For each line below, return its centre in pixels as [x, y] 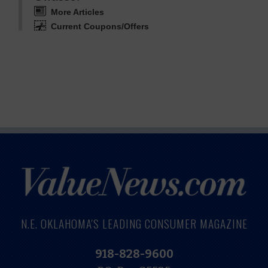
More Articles [77, 12]
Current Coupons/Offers [100, 26]
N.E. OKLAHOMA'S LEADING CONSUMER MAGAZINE [134, 224]
